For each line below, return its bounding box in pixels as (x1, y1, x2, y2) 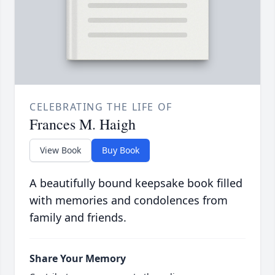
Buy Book (102, 144, 139, 157)
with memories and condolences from (29, 193, 228, 208)
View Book (40, 144, 81, 157)
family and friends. (29, 210, 126, 225)
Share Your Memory (29, 252, 126, 266)
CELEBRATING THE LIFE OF (29, 100, 172, 114)
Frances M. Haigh (29, 114, 136, 134)
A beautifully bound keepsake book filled (29, 176, 242, 191)
